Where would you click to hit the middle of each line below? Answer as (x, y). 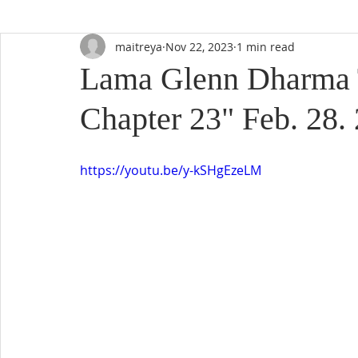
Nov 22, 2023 (199, 46)
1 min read (266, 46)
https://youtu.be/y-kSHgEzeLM (171, 170)
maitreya (139, 46)
